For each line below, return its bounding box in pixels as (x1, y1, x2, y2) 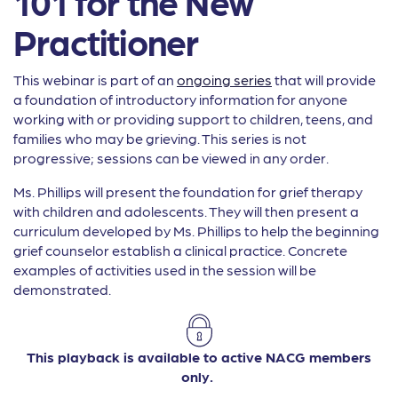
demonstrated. (13, 281, 111, 298)
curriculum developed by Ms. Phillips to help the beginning (13, 222, 379, 239)
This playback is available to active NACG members (27, 348, 371, 365)
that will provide (272, 71, 376, 88)
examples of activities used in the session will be (13, 261, 316, 278)
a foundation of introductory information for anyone (13, 91, 347, 107)
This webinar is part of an (13, 71, 177, 88)
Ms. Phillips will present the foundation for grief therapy (13, 183, 362, 200)
